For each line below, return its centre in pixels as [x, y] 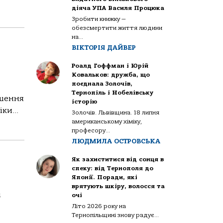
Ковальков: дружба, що [111, 74]
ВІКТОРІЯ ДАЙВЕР [104, 47]
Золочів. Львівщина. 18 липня [116, 112]
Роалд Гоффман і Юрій [110, 65]
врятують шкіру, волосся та [118, 186]
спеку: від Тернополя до [113, 168]
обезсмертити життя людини [117, 28]
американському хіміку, [107, 121]
